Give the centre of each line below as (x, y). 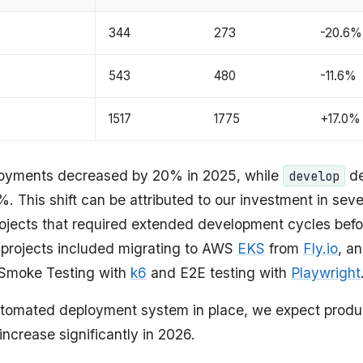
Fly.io (320, 248)
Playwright (326, 272)
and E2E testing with (219, 272)
